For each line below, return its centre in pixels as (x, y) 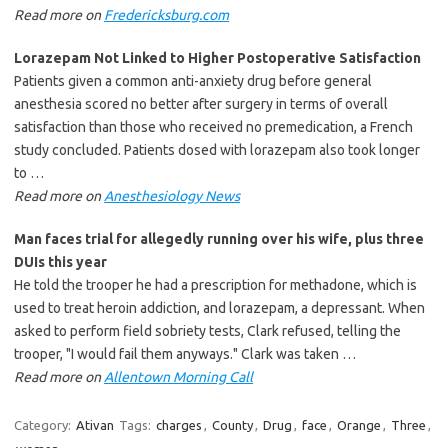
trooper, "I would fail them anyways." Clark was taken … (185, 353)
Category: (44, 424)
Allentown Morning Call (178, 376)
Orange (359, 424)
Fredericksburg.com (166, 14)
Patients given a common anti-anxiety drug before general (193, 80)
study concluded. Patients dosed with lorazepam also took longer (217, 149)
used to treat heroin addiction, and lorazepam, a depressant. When (219, 307)
